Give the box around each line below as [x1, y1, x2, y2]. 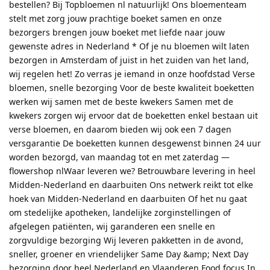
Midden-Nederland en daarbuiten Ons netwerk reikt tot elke [9, 178, 253, 190]
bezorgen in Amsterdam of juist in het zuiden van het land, [9, 54, 249, 66]
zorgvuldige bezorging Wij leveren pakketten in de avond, [9, 234, 243, 246]
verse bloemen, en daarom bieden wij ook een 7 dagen [9, 123, 231, 135]
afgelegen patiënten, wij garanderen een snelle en [9, 220, 215, 232]
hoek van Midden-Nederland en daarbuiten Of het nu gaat [9, 192, 247, 204]
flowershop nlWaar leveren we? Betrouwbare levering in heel [9, 165, 256, 177]
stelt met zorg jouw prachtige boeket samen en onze [9, 12, 222, 24]
